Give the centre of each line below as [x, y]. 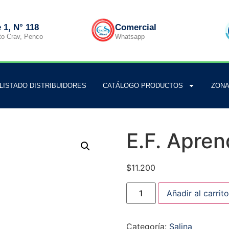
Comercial [135, 27]
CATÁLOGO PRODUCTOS [143, 86]
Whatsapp [130, 36]
